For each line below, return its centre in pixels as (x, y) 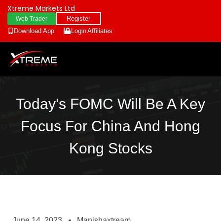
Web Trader (32, 19)
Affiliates (100, 31)
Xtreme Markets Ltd (41, 8)
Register (78, 18)
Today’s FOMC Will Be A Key (110, 104)
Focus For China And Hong (110, 126)
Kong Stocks (110, 148)
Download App (34, 31)
